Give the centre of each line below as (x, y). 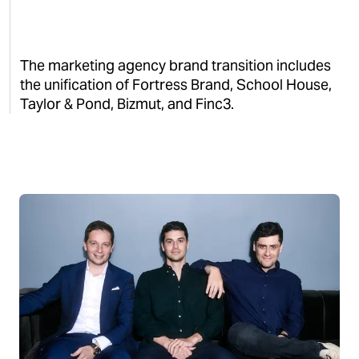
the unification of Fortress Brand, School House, (176, 85)
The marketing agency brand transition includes (175, 65)
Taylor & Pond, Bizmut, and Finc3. (127, 104)
